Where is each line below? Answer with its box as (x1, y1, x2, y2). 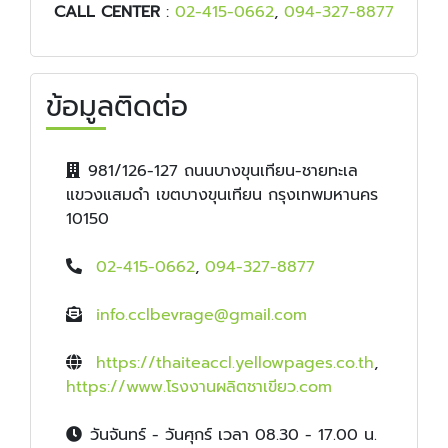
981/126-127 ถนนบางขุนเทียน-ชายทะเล (88, 158, 358, 183)
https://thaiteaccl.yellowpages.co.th (96, 350, 374, 375)
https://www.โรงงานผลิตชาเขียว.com (66, 374, 332, 399)
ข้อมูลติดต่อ (46, 84, 188, 128)
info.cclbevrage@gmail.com (96, 302, 307, 327)
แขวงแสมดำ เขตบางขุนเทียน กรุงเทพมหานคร (66, 182, 378, 207)
